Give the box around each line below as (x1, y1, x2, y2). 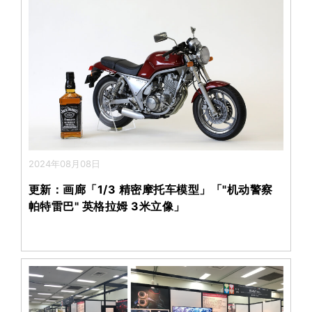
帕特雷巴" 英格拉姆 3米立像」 (29, 198, 185, 213)
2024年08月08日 (29, 157, 100, 169)
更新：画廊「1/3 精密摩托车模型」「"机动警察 (29, 182, 273, 196)
